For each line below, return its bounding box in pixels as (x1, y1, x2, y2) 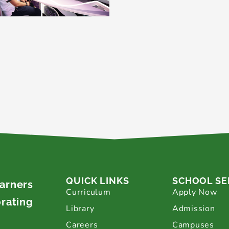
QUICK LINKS (66, 175, 129, 186)
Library (66, 202, 95, 214)
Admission (172, 202, 215, 214)
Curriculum (66, 186, 111, 198)
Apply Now (172, 186, 217, 198)
